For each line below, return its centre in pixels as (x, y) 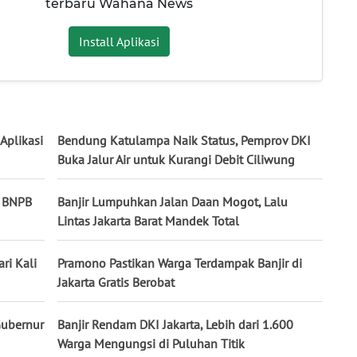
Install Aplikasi (119, 41)
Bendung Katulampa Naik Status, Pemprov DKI (184, 141)
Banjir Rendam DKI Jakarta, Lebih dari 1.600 (175, 325)
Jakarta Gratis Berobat (116, 282)
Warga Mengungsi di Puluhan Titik (151, 344)
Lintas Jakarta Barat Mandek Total (148, 221)
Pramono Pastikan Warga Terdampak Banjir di (180, 263)
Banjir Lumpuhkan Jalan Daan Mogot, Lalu (173, 202)
